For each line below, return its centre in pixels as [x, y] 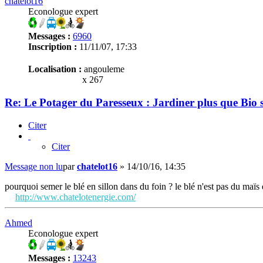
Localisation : [55, 69]
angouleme [103, 69]
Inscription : [53, 47]
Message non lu [34, 166]
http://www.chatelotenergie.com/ [75, 197]
